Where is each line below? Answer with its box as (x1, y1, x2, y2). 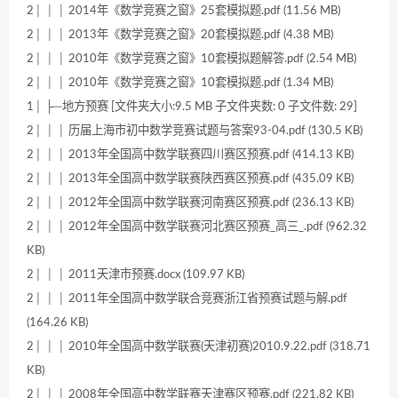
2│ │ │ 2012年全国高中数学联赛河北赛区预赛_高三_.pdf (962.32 (27, 219, 367, 233)
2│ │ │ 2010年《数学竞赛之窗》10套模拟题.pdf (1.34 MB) (27, 76, 333, 89)
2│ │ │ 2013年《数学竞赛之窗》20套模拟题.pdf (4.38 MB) (27, 28, 333, 41)
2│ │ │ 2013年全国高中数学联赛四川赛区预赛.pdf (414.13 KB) (27, 147, 354, 161)
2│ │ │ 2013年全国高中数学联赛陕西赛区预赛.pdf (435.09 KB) (27, 171, 354, 185)
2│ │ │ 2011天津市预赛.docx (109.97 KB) (27, 267, 244, 281)
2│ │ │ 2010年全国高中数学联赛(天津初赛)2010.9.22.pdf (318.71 (27, 339, 370, 353)
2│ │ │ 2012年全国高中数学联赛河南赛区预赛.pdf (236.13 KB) (27, 195, 354, 209)
